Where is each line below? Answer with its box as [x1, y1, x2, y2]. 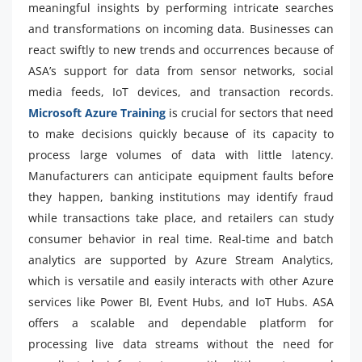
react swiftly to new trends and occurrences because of [28, 42, 334, 58]
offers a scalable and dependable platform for [28, 315, 334, 331]
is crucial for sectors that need [169, 105, 334, 121]
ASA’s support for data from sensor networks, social [28, 63, 334, 79]
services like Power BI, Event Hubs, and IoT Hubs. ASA [28, 294, 334, 310]
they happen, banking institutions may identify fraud [28, 189, 334, 205]
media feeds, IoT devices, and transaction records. [28, 84, 334, 100]
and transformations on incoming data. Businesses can [28, 21, 334, 37]
